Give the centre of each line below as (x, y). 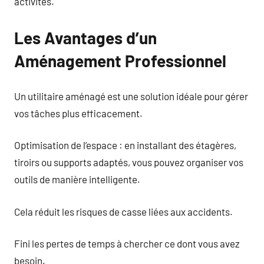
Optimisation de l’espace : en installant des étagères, (125, 145)
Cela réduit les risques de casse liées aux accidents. (123, 211)
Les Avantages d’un (85, 38)
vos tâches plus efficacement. (78, 113)
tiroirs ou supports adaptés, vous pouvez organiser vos (129, 162)
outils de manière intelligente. (77, 179)
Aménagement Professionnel (120, 61)
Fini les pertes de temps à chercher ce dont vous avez (127, 243)
